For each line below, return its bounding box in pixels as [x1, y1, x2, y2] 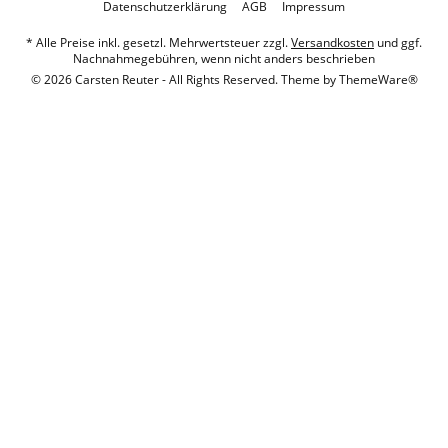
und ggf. [374, 34, 422, 52]
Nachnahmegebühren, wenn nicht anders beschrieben [73, 50, 375, 68]
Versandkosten [291, 34, 374, 52]
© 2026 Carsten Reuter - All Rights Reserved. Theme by [30, 71, 339, 89]
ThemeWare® [338, 71, 418, 89]
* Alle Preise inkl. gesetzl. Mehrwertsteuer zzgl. [26, 34, 291, 52]
